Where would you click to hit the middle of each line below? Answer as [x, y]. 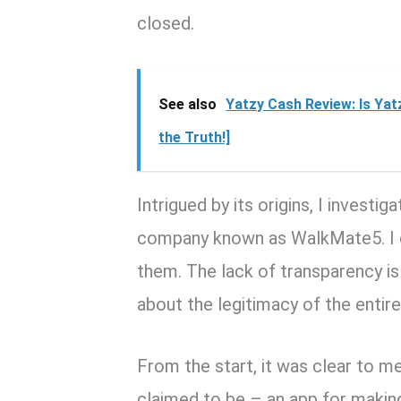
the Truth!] [195, 138]
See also [188, 105]
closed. [166, 24]
